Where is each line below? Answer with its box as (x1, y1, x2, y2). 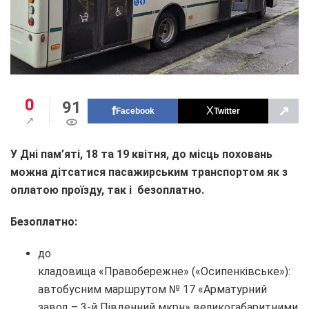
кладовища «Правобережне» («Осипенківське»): (38, 265, 290, 279)
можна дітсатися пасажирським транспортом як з (10, 166, 288, 179)
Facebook (115, 106, 154, 116)
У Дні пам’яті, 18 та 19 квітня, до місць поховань (10, 148, 272, 161)
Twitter (214, 106, 240, 116)
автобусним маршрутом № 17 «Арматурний (38, 283, 267, 297)
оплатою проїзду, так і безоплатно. (10, 183, 207, 197)
